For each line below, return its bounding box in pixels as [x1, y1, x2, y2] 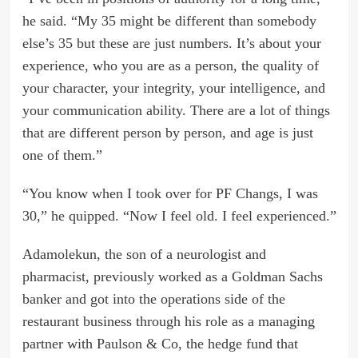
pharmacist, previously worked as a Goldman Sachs [22, 268, 323, 284]
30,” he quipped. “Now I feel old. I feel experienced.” [22, 207, 336, 224]
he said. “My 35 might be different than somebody [22, 12, 316, 29]
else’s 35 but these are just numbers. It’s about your [22, 34, 321, 51]
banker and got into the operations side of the [22, 290, 285, 307]
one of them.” [22, 146, 102, 163]
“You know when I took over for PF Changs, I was [22, 185, 318, 201]
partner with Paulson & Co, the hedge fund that [22, 335, 298, 352]
